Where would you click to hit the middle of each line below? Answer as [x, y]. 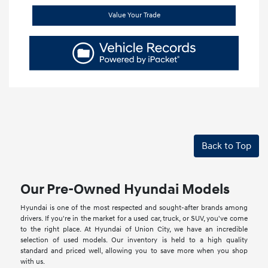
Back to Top [226, 146]
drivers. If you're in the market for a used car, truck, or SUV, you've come [134, 219]
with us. [33, 262]
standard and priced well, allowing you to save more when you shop [134, 251]
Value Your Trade [134, 15]
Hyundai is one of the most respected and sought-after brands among [134, 208]
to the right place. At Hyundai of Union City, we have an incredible [134, 230]
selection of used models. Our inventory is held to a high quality [134, 240]
